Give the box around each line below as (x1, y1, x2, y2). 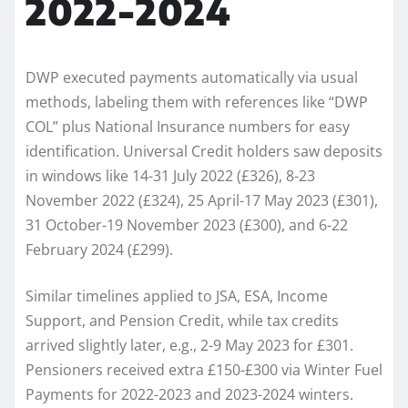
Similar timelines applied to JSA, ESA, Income (25, 285, 328, 306)
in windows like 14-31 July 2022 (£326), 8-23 (25, 165, 315, 186)
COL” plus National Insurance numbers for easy (25, 116, 350, 137)
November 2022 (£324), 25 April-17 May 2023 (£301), (25, 189, 378, 210)
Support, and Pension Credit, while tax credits (25, 310, 339, 331)
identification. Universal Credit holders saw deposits (25, 140, 382, 161)
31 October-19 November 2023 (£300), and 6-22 (25, 214, 348, 235)
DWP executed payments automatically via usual (25, 66, 358, 87)
